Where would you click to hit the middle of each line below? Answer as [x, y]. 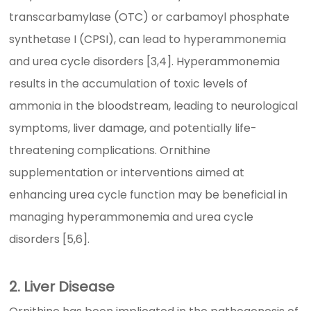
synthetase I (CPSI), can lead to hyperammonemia [148, 40]
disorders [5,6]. [50, 239]
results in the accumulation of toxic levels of [129, 84]
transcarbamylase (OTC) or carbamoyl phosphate [150, 17]
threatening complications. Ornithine [110, 151]
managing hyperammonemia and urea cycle [132, 217]
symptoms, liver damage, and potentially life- [133, 128]
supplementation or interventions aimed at [127, 173]
